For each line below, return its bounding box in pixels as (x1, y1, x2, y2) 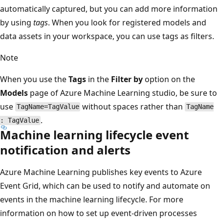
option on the (143, 73, 195, 85)
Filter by (111, 73, 143, 85)
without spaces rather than (80, 101, 185, 112)
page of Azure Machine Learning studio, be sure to (28, 87, 217, 98)
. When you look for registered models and (48, 17, 206, 28)
